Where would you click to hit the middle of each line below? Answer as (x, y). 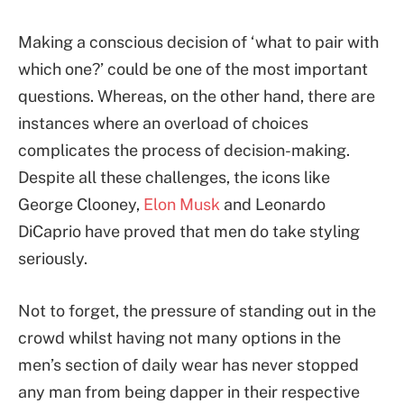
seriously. (53, 259)
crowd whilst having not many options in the (179, 338)
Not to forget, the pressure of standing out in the (197, 311)
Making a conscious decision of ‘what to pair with (198, 42)
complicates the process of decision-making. (184, 151)
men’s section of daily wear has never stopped (188, 365)
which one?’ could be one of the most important (193, 69)
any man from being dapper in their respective (189, 392)
